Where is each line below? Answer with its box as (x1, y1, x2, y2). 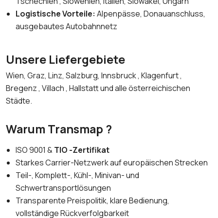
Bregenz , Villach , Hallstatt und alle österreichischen (6, 83, 190, 93)
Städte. (6, 95, 32, 106)
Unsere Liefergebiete (6, 52, 125, 67)
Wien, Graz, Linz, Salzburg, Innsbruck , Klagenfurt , (6, 70, 182, 81)
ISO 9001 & (16, 145, 54, 155)
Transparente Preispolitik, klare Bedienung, (16, 195, 169, 206)
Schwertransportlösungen (16, 182, 111, 193)
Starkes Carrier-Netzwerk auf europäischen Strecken (16, 157, 208, 168)
